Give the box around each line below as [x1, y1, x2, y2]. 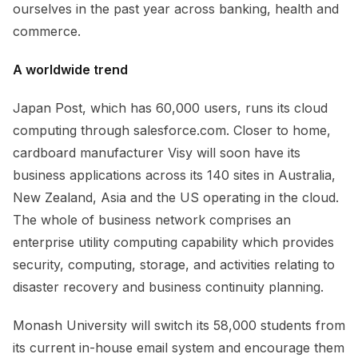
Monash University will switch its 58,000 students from [13, 317, 345, 334]
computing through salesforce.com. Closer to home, [13, 122, 331, 139]
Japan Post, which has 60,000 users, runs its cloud [13, 100, 328, 117]
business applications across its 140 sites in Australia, [13, 167, 336, 184]
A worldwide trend [13, 62, 128, 78]
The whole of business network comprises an [13, 212, 291, 229]
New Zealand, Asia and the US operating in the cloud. [13, 189, 339, 206]
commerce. [13, 23, 81, 40]
